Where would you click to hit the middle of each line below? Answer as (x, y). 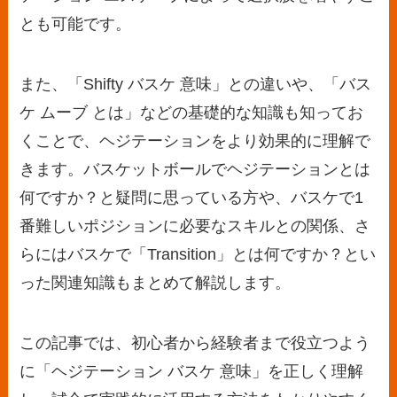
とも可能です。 (76, 24)
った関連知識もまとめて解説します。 (156, 283)
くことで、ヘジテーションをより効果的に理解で (195, 141)
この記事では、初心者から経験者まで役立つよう (195, 343)
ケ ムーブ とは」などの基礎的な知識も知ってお (192, 113)
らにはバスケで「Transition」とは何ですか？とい (198, 255)
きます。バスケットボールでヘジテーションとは (195, 170)
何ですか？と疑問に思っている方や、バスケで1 (192, 198)
